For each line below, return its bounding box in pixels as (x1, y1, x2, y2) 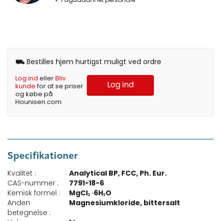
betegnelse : (7, 208, 51, 218)
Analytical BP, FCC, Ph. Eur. (69, 168, 167, 179)
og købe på (15, 89, 53, 99)
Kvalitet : (7, 168, 36, 179)
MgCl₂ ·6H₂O (69, 188, 112, 198)
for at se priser (36, 81, 83, 91)
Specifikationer (7, 151, 78, 162)
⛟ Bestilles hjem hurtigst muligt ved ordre (15, 57, 161, 67)
